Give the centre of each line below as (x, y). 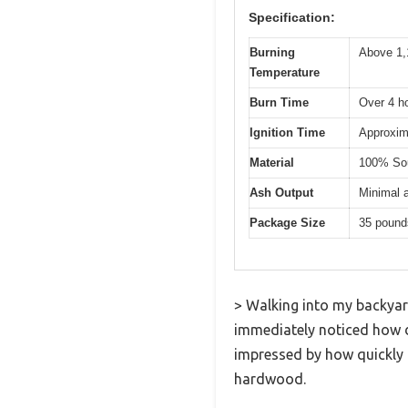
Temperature (285, 72)
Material (272, 162)
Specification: (292, 17)
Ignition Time (287, 132)
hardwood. (270, 379)
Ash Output (281, 192)
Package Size (287, 222)
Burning (272, 52)
